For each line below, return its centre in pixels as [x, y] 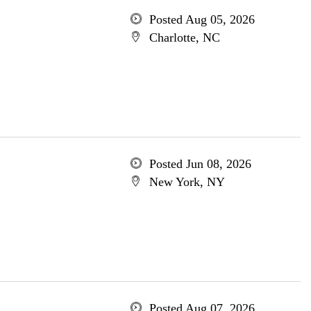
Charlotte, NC [184, 37]
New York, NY [187, 182]
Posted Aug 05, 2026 [202, 19]
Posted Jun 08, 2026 [200, 164]
